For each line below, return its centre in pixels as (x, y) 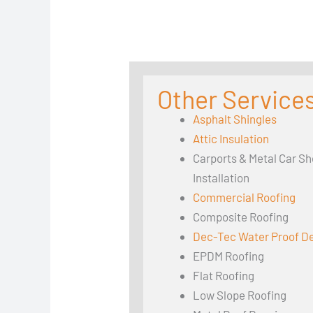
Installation (221, 177)
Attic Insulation (231, 138)
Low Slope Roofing (240, 294)
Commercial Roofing (245, 197)
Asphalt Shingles (235, 118)
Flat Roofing (224, 275)
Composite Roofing (241, 216)
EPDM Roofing (229, 255)
